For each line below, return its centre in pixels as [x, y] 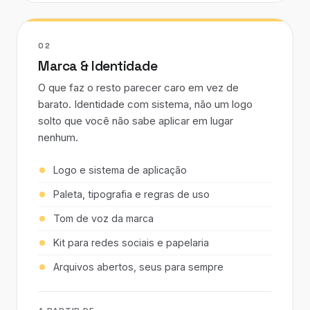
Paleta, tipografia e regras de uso [131, 194]
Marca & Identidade [98, 66]
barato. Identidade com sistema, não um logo [145, 104]
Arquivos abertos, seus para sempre [138, 267]
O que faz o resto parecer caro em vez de [138, 88]
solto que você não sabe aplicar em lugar [136, 121]
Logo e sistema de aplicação [120, 170]
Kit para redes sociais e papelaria [131, 243]
